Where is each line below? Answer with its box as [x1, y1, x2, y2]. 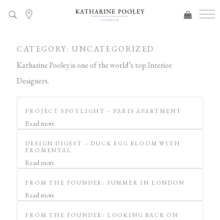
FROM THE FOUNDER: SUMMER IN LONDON [25, 179, 185, 187]
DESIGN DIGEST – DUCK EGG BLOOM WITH [25, 139, 181, 147]
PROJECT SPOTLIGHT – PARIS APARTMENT [25, 107, 182, 115]
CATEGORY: [17, 44, 72, 54]
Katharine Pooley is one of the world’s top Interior [17, 60, 172, 70]
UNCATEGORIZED [72, 44, 155, 54]
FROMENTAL [25, 146, 72, 154]
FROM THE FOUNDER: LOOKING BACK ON [25, 211, 178, 219]
